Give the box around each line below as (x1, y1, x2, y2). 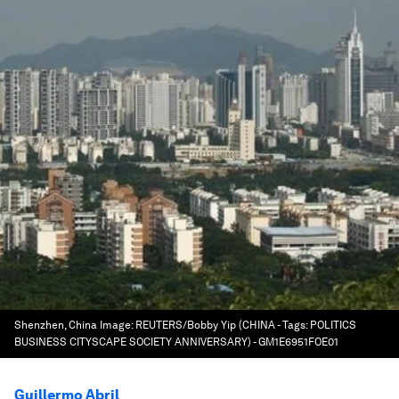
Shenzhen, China (14, 319, 97, 331)
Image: (100, 319, 135, 331)
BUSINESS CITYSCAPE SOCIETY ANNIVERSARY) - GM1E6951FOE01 (14, 336, 338, 348)
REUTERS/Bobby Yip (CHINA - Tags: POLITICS (135, 319, 356, 331)
